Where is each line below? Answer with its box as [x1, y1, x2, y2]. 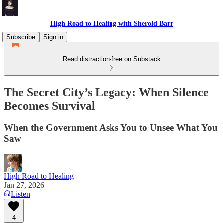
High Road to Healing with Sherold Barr [50, 20, 173, 27]
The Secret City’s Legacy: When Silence [4, 85, 209, 99]
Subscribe [6, 33, 35, 41]
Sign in [43, 33, 63, 41]
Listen [11, 189, 30, 198]
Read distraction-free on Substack [62, 55, 161, 63]
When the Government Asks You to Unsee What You [4, 122, 218, 133]
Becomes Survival [4, 99, 95, 112]
